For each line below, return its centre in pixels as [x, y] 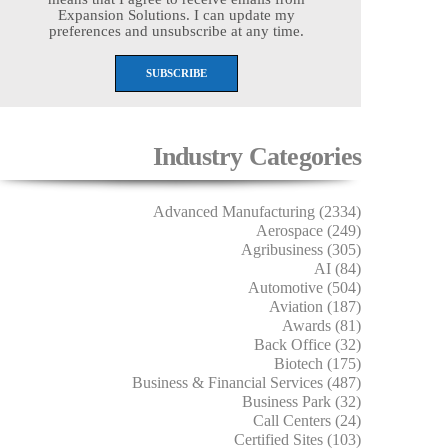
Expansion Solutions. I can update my [176, 14]
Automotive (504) [304, 287]
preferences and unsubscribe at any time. [176, 30]
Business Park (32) [301, 401]
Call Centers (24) [307, 420]
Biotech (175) [317, 363]
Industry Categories [256, 156]
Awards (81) [321, 325]
